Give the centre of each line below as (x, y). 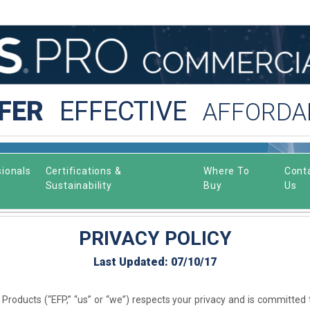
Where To (227, 171)
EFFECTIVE (123, 111)
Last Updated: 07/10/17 (155, 262)
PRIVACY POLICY (155, 238)
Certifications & (83, 171)
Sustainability (79, 185)
